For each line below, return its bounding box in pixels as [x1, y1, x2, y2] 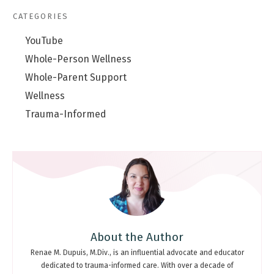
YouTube [25, 35, 63, 47]
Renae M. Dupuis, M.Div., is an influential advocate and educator [30, 248, 244, 257]
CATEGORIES [13, 11, 68, 21]
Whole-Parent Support [25, 72, 127, 84]
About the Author [91, 229, 183, 244]
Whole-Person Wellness [25, 53, 131, 65]
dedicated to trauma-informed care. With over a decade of [40, 261, 234, 270]
